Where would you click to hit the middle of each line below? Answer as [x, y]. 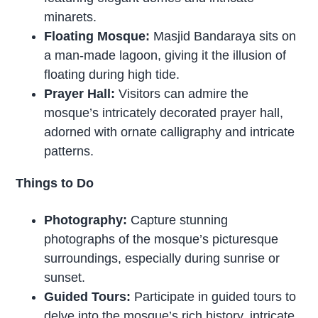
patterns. [69, 152]
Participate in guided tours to [214, 296]
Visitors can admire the [182, 94]
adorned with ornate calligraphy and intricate [170, 132]
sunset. [65, 277]
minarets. [71, 17]
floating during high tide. [112, 75]
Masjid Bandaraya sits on [223, 37]
